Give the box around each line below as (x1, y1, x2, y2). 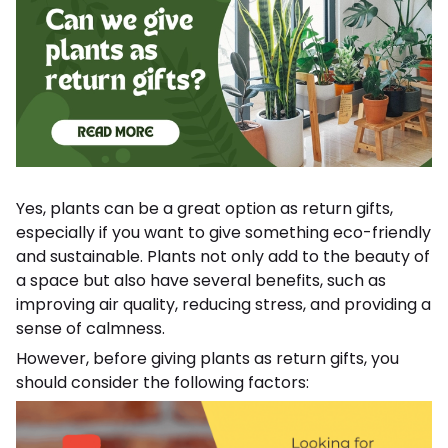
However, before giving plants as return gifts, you (16, 346, 399, 370)
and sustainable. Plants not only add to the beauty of (16, 244, 430, 268)
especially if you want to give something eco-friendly (16, 220, 431, 244)
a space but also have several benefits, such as (16, 268, 386, 292)
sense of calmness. (16, 316, 165, 340)
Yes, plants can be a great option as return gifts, (16, 196, 393, 220)
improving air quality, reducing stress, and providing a (16, 292, 431, 316)
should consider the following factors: (16, 370, 309, 394)
